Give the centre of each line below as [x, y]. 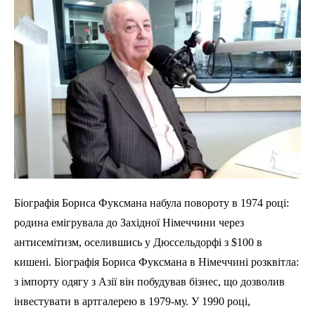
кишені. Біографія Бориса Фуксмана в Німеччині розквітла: [156, 262]
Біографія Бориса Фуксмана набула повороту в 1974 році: [152, 203]
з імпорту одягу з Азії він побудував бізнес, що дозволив [149, 282]
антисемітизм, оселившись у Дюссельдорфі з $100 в [138, 243]
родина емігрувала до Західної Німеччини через [129, 223]
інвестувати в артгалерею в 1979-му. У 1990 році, [132, 302]
